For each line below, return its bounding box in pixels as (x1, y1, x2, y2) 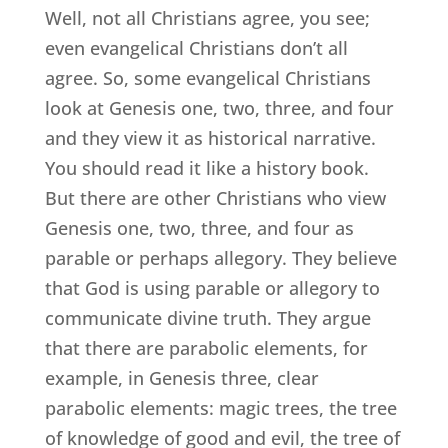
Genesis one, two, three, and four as (44, 215, 354, 240)
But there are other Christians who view (44, 185, 386, 210)
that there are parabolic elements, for (44, 335, 368, 360)
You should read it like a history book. (44, 155, 369, 180)
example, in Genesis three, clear (44, 365, 319, 390)
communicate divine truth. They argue (44, 305, 371, 330)
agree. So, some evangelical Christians (44, 65, 371, 90)
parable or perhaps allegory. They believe (44, 245, 397, 270)
